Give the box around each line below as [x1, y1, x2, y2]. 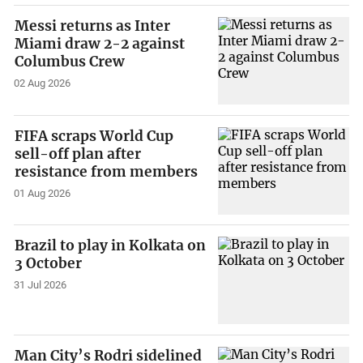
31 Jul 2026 [14, 279, 67, 292]
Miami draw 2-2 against [15, 35, 186, 53]
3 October [15, 254, 83, 273]
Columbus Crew [15, 53, 126, 71]
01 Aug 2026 [14, 186, 71, 199]
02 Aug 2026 [14, 77, 71, 89]
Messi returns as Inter [15, 17, 171, 36]
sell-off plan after [15, 144, 142, 163]
